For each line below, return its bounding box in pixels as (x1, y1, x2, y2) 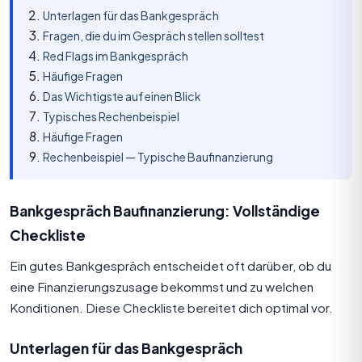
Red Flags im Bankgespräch (42, 48, 188, 63)
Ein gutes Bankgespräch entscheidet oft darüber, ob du (10, 257, 331, 273)
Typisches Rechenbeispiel (42, 108, 179, 124)
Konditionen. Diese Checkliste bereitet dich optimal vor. (10, 299, 333, 315)
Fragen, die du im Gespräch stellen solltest (42, 27, 264, 43)
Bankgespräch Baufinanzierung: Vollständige (10, 201, 320, 220)
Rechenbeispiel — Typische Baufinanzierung (42, 149, 273, 164)
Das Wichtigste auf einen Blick (42, 88, 201, 103)
